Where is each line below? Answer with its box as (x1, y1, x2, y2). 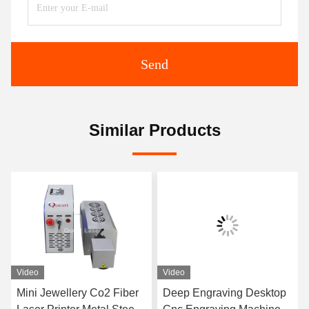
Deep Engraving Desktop (163, 287, 286, 299)
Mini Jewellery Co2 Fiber (17, 287, 139, 299)
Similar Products (88, 121, 221, 140)
